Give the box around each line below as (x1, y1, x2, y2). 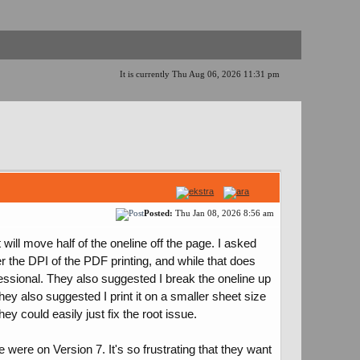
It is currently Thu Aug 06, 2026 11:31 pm (119, 69, 280, 79)
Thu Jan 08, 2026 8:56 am (173, 208, 276, 218)
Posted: (144, 208, 173, 218)
